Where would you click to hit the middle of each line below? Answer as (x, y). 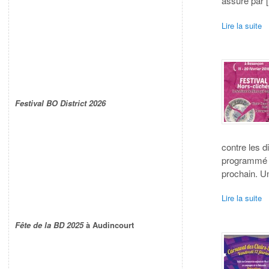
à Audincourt (109, 225)
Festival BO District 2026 (60, 103)
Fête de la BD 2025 (49, 225)
